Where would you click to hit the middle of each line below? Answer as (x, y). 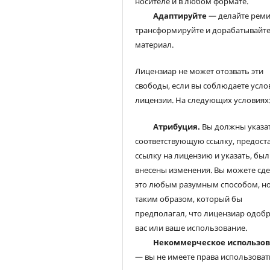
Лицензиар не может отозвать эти (199, 71)
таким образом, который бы (189, 199)
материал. (155, 45)
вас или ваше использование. (191, 228)
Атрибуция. (177, 127)
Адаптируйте (180, 16)
